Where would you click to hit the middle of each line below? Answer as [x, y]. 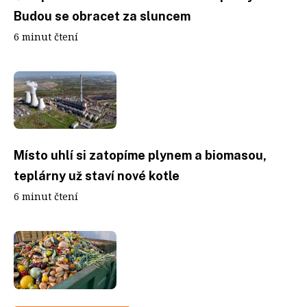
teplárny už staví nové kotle [97, 176]
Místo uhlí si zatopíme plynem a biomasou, [140, 155]
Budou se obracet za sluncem [102, 16]
